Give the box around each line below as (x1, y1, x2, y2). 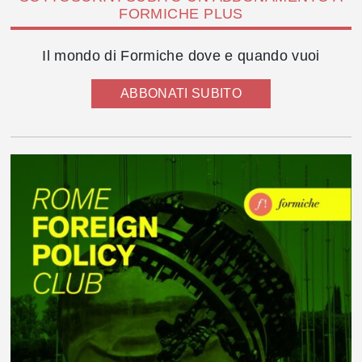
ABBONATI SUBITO (120, 86, 242, 100)
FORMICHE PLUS (119, 6, 243, 23)
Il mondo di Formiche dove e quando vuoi (42, 47, 320, 64)
